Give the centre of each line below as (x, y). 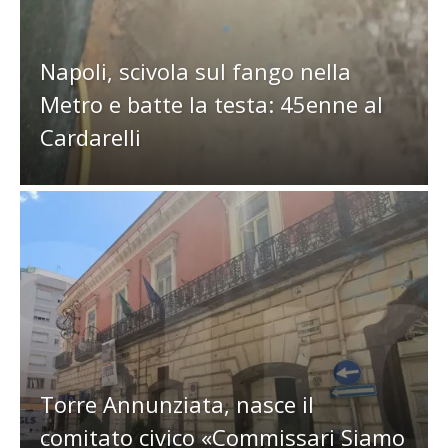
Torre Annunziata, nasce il (177, 403)
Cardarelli (90, 137)
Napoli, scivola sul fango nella (195, 71)
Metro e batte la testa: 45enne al (211, 104)
